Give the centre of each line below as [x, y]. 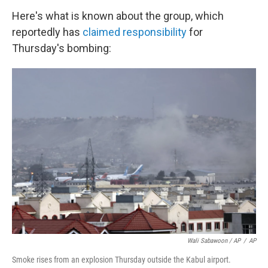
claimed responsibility [135, 32]
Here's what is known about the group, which [118, 16]
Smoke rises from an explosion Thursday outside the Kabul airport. [121, 259]
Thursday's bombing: [62, 48]
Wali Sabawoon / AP [214, 240]
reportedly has [47, 32]
